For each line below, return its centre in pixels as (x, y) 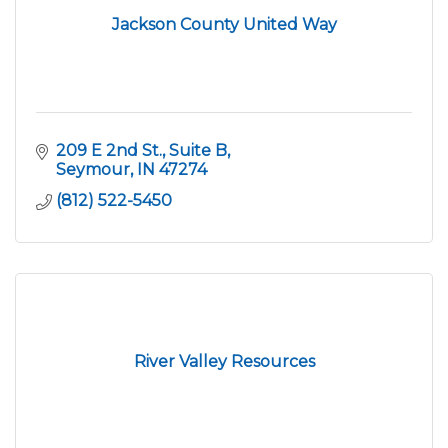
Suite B (198, 151)
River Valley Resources (224, 362)
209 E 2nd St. (109, 151)
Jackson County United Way (224, 25)
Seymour (93, 170)
